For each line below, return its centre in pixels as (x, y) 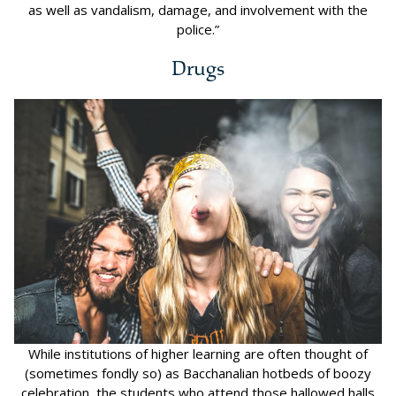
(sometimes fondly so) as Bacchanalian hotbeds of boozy (198, 373)
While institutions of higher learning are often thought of (198, 354)
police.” (198, 29)
